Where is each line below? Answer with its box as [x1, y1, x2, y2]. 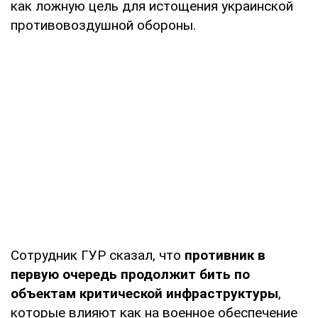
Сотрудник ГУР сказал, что [11, 247, 185, 264]
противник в [185, 247, 265, 264]
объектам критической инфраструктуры [11, 285, 278, 302]
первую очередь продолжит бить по [11, 266, 250, 283]
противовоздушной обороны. [11, 17, 196, 34]
